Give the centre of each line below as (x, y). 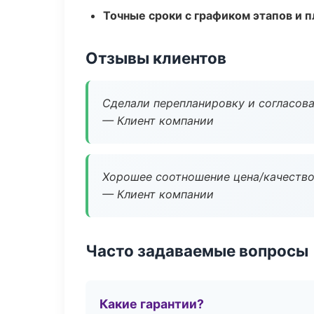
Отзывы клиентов (156, 58)
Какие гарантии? (152, 304)
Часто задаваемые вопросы (197, 251)
